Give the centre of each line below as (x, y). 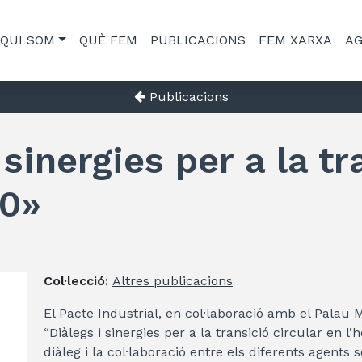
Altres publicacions (172, 281)
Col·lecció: (78, 281)
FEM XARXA (295, 40)
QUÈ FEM (108, 40)
